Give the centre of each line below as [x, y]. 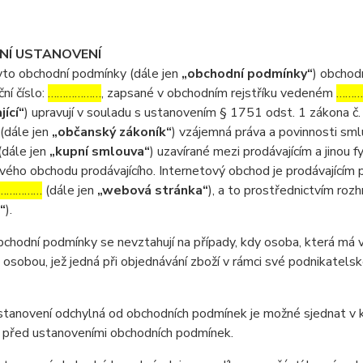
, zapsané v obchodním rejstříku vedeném [218, 93]
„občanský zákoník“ [111, 132]
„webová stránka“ [152, 190]
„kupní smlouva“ [99, 152]
